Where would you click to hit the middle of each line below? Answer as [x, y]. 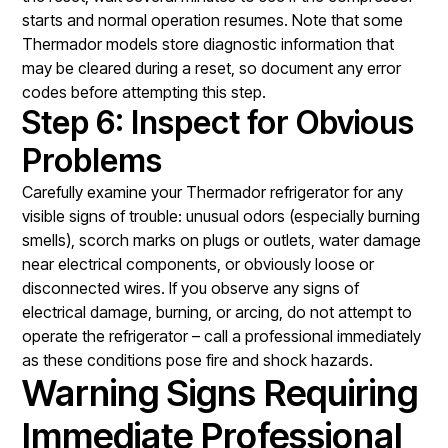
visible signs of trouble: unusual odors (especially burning [221, 215]
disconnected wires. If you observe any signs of [191, 287]
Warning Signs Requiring [220, 392]
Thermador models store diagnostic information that [208, 43]
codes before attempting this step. [144, 91]
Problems [92, 160]
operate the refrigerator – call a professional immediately [222, 335]
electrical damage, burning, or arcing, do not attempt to [217, 311]
